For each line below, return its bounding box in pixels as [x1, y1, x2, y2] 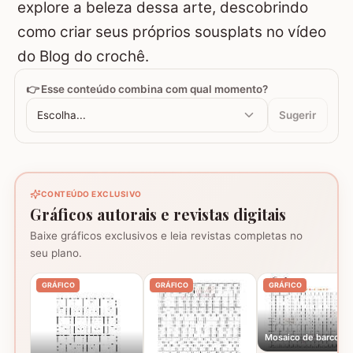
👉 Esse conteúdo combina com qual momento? [25, 82, 268, 95]
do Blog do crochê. [17, 47, 149, 66]
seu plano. [30, 247, 82, 260]
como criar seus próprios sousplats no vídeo [17, 23, 326, 42]
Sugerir [279, 108, 316, 121]
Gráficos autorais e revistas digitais [30, 203, 286, 225]
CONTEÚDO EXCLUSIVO [40, 189, 142, 199]
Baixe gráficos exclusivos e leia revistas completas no [30, 229, 303, 243]
